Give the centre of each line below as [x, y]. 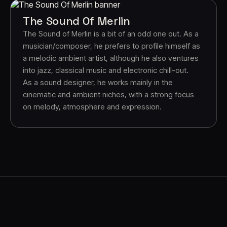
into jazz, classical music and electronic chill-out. [106, 70]
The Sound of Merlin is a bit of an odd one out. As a [111, 34]
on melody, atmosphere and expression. [92, 107]
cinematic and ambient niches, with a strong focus [108, 94]
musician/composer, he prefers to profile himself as [111, 46]
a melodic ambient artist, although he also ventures [111, 58]
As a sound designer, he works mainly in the [98, 82]
